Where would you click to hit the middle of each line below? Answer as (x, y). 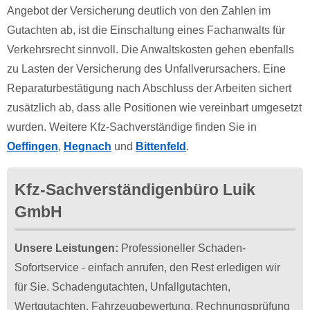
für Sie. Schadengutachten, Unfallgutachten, (123, 287)
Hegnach (88, 146)
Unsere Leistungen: (67, 248)
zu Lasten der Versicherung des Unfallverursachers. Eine (146, 69)
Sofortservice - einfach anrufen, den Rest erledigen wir (148, 268)
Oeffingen (33, 146)
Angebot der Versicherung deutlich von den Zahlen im (139, 10)
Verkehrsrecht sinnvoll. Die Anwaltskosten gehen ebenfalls (151, 49)
